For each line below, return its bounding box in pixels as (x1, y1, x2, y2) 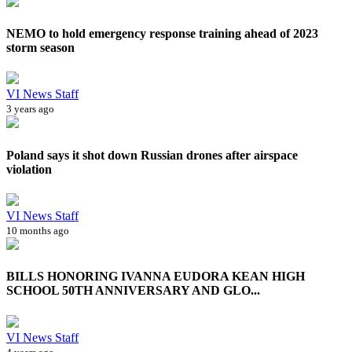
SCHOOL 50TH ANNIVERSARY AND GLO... (6, 284, 260, 298)
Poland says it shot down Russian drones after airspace (6, 148, 298, 162)
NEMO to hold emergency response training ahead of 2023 (6, 27, 318, 41)
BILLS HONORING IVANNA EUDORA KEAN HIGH (6, 269, 305, 284)
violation (6, 162, 52, 176)
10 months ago (6, 225, 69, 236)
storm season (6, 41, 75, 55)
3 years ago (6, 103, 54, 115)
